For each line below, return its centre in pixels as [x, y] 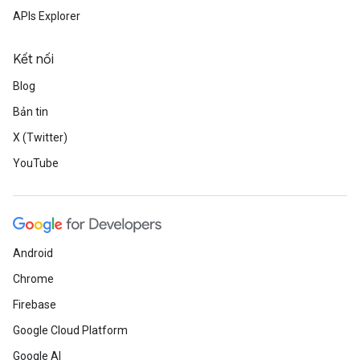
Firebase [35, 305]
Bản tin [31, 112]
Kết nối [33, 59]
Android [33, 253]
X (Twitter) [40, 137]
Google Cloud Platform [70, 330]
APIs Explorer [47, 16]
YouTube [36, 163]
